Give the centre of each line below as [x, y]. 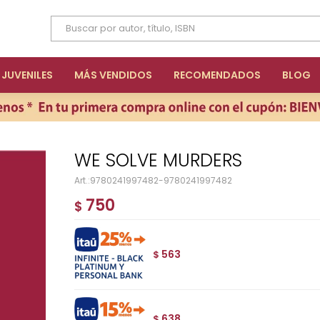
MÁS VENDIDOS [113, 75]
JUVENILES [27, 75]
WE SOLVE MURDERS [167, 160]
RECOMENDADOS [217, 75]
